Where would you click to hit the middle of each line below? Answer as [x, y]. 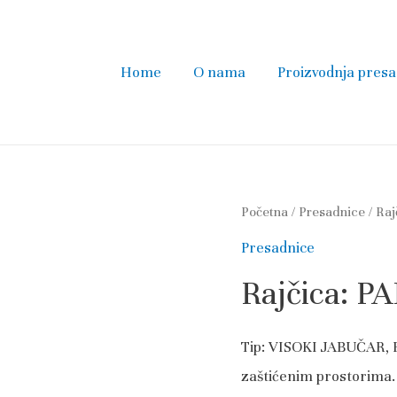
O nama [220, 72]
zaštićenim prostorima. [318, 376]
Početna [265, 211]
